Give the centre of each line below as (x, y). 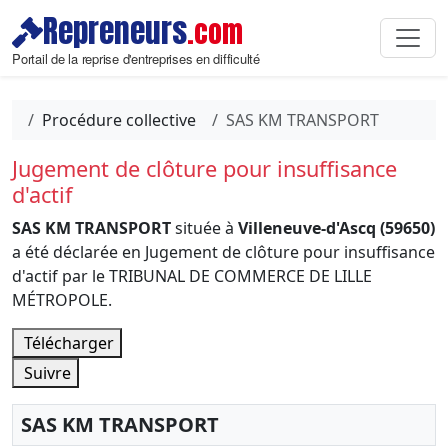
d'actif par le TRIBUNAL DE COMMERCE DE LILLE (192, 276)
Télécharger (67, 343)
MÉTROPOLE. (62, 300)
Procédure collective (119, 120)
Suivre (45, 373)
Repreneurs (115, 31)
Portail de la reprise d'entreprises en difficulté (136, 58)
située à (204, 228)
